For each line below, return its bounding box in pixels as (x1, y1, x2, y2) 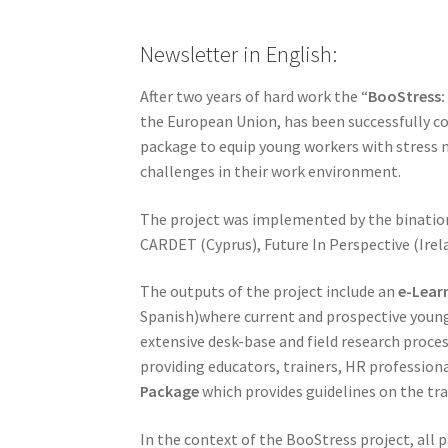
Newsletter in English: (140, 39, 338, 68)
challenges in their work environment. (140, 161, 402, 181)
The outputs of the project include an (140, 281, 399, 302)
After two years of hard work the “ (140, 86, 369, 106)
